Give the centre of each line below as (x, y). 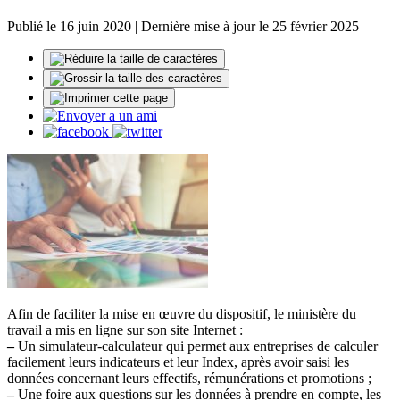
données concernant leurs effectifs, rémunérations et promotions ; (189, 379)
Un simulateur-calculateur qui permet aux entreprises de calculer (196, 346)
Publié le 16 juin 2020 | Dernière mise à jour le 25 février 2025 (183, 27)
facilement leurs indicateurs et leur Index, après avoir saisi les (178, 362)
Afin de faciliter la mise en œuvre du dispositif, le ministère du (182, 314)
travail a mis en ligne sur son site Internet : (125, 330)
